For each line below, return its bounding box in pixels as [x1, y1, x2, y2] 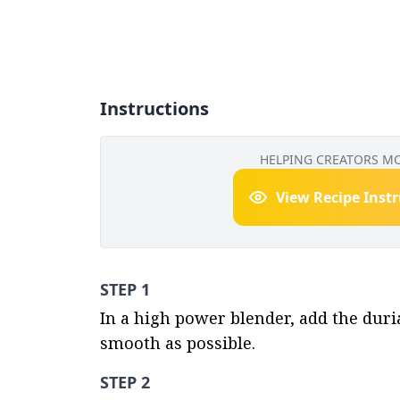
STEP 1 [100, 279, 150, 300]
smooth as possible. [100, 332, 255, 354]
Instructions [100, 96, 209, 121]
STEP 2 [100, 371, 150, 393]
